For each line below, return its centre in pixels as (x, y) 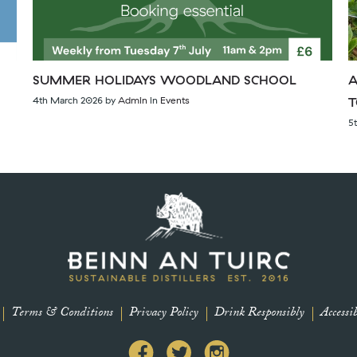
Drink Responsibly (259, 314)
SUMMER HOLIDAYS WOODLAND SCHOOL (164, 80)
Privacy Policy (164, 314)
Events (175, 100)
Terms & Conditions (62, 314)
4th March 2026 (67, 100)
